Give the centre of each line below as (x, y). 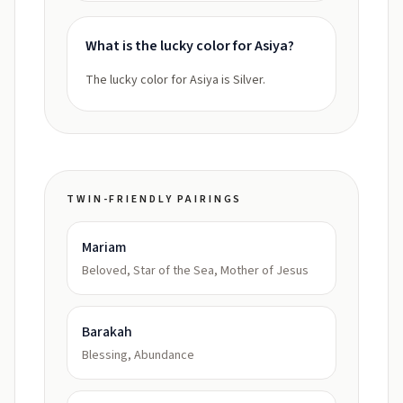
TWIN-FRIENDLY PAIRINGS (155, 199)
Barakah (107, 332)
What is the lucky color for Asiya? (190, 46)
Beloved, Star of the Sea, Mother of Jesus (195, 271)
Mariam (104, 247)
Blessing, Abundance (138, 355)
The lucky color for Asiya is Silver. (175, 80)
